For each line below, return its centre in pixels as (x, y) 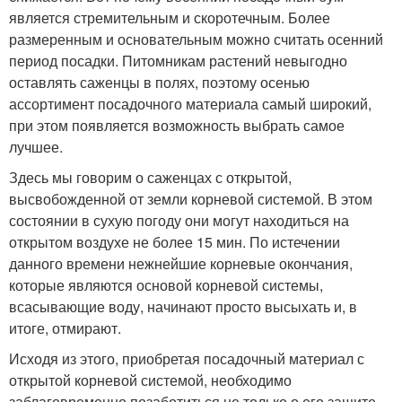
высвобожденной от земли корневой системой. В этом (191, 198)
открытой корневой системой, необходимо (150, 380)
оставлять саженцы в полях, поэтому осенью (159, 82)
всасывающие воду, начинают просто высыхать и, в (183, 306)
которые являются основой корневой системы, (166, 284)
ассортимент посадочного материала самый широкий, (190, 103)
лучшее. (36, 146)
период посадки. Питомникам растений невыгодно (178, 60)
